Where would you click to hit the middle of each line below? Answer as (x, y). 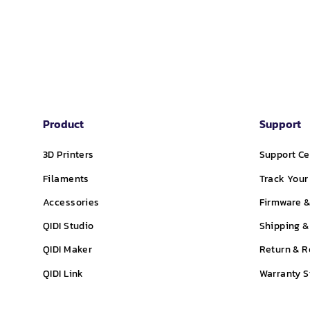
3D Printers (69, 155)
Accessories (71, 202)
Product (63, 124)
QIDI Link (63, 273)
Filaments (66, 179)
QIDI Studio (69, 226)
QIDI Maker (68, 250)
